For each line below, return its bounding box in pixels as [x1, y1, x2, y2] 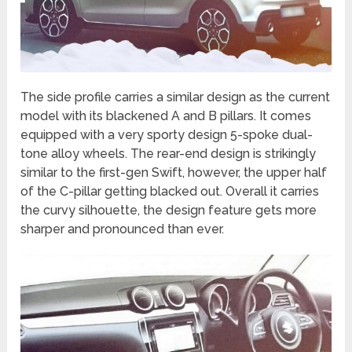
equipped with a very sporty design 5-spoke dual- [20, 126, 313, 142]
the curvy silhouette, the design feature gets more [20, 202, 317, 218]
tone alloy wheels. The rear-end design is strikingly [20, 145, 317, 161]
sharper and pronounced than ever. [20, 221, 225, 236]
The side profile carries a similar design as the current [20, 89, 331, 104]
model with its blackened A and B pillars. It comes [20, 108, 312, 123]
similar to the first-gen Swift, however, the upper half [20, 164, 328, 180]
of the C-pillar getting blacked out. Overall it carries [20, 183, 320, 199]
